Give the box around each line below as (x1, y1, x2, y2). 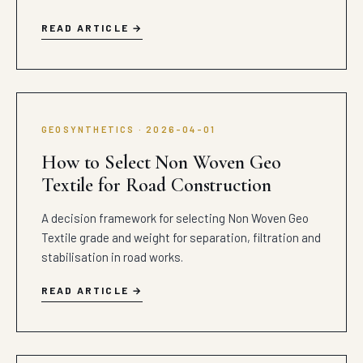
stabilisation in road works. (41, 250, 183, 264)
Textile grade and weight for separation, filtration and (41, 230, 321, 245)
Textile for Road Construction (41, 173, 271, 197)
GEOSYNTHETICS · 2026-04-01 (41, 124, 216, 135)
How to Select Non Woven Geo (41, 151, 281, 174)
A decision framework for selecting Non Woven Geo (41, 211, 309, 225)
